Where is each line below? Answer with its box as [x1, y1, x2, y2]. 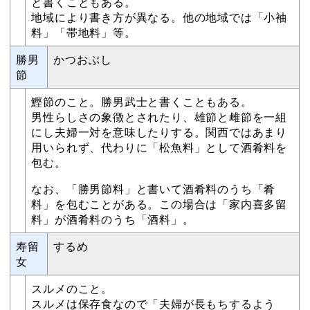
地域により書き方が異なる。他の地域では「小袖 [31, 9, 287, 25]
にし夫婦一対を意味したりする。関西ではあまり [31, 124, 287, 140]
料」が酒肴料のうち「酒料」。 [31, 211, 194, 227]
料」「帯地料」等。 [31, 24, 136, 40]
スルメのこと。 [31, 280, 113, 296]
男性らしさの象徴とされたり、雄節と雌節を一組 [31, 109, 287, 125]
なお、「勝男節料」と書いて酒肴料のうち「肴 [31, 181, 276, 197]
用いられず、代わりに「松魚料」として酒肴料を [31, 139, 287, 155]
